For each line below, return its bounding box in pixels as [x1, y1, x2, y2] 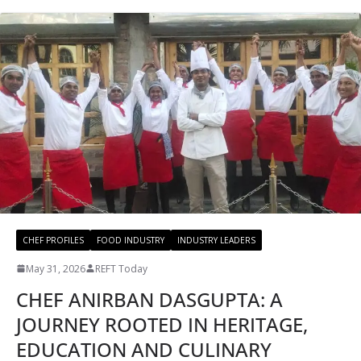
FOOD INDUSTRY [97, 234, 164, 246]
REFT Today [95, 261, 147, 276]
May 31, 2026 [26, 261, 85, 276]
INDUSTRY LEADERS [177, 234, 255, 246]
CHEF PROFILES [23, 234, 84, 246]
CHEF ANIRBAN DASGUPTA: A [16, 285, 283, 313]
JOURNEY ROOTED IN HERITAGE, [16, 310, 308, 338]
